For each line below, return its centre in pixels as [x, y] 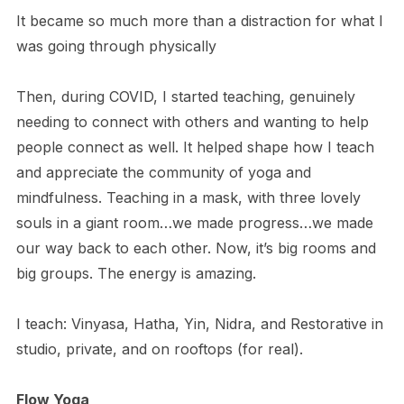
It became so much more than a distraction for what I [199, 20]
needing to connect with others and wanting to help [192, 121]
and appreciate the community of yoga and [163, 172]
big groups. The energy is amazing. [136, 273]
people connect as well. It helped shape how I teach [195, 147]
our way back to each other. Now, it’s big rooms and [196, 248]
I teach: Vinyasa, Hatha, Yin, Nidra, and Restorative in [199, 323]
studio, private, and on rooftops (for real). [159, 349]
